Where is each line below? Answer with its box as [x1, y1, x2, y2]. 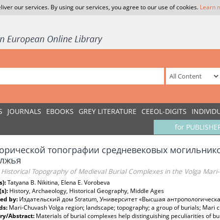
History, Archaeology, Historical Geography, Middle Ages [9, 187, 164, 195]
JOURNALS [7, 107, 41, 116]
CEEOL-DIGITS [141, 107, 187, 116]
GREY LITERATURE [79, 107, 137, 116]
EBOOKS [46, 107, 74, 116]
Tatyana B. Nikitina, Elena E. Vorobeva [7, 178, 110, 187]
